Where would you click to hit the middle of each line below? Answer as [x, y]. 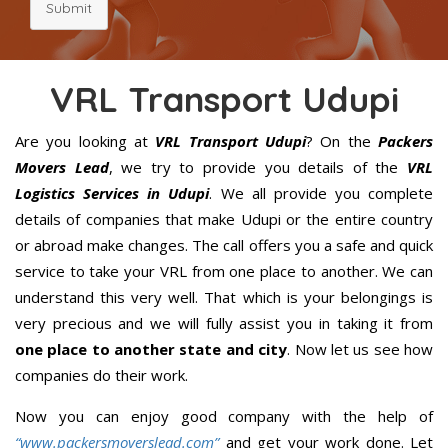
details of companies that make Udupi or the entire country [224, 218]
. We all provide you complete [321, 192]
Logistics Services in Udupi [112, 192]
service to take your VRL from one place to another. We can [224, 270]
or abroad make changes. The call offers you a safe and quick [224, 244]
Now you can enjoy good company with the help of [224, 415]
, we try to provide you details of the [258, 166]
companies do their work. [101, 374]
